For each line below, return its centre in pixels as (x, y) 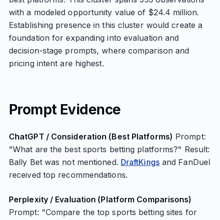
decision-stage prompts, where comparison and (99, 51)
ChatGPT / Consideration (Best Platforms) (91, 137)
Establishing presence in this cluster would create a (106, 25)
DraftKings (140, 162)
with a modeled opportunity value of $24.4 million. (104, 12)
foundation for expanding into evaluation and (94, 38)
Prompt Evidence (65, 110)
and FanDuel (185, 162)
